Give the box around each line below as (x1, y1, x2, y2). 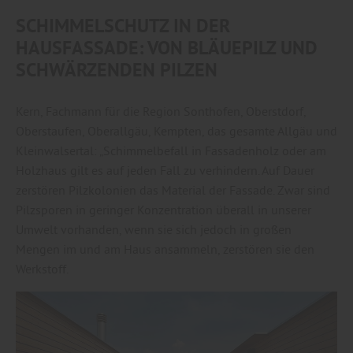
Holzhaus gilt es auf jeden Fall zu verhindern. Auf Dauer (16, 162, 314, 178)
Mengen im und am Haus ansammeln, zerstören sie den (16, 240, 314, 257)
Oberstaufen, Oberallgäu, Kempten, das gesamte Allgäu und (16, 122, 337, 139)
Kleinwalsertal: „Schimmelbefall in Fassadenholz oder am (16, 142, 326, 158)
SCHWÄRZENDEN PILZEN (16, 57, 217, 82)
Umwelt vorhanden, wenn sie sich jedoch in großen (16, 221, 292, 237)
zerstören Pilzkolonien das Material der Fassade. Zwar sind (16, 181, 330, 198)
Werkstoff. (16, 260, 69, 277)
